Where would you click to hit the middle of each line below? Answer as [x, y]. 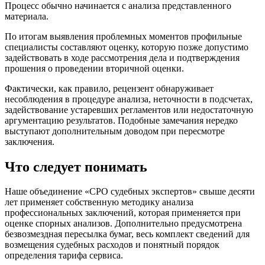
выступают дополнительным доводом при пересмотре [115, 131]
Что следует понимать [76, 167]
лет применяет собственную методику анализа [99, 202]
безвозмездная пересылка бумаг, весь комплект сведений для [127, 234]
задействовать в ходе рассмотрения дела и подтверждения [122, 57]
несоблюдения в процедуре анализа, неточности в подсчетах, [129, 99]
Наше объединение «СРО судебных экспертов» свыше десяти [130, 192]
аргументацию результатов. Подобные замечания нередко [121, 120]
